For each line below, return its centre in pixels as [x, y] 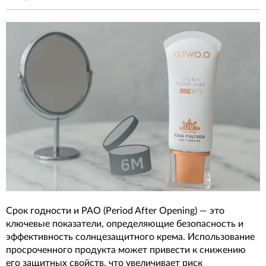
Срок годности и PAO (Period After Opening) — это [115, 211]
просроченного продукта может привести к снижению [126, 250]
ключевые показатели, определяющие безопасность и [125, 224]
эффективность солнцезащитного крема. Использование [130, 237]
